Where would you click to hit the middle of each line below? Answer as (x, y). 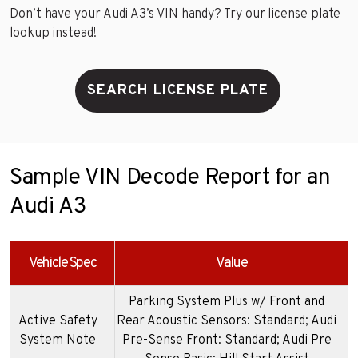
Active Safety (58, 321)
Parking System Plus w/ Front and (227, 302)
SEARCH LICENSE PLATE (177, 90)
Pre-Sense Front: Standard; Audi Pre (227, 340)
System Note (58, 340)
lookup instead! (53, 33)
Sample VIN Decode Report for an (170, 178)
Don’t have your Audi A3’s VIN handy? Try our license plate (175, 14)
